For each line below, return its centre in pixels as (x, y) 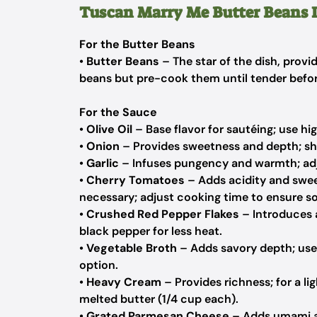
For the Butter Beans (137, 44)
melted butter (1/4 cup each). (159, 299)
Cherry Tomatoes (136, 180)
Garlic (103, 163)
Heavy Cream (124, 282)
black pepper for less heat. (151, 231)
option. (99, 265)
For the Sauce (118, 112)
